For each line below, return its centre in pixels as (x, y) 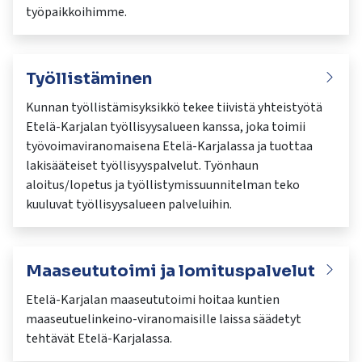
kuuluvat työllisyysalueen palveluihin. (129, 205)
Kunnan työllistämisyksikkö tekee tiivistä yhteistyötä (174, 108)
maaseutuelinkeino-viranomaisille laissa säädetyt (164, 320)
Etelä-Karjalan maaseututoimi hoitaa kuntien (153, 300)
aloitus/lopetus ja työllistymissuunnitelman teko (163, 185)
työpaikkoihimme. (76, 13)
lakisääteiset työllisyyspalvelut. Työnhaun (142, 166)
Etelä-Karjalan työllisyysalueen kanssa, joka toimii (166, 127)
